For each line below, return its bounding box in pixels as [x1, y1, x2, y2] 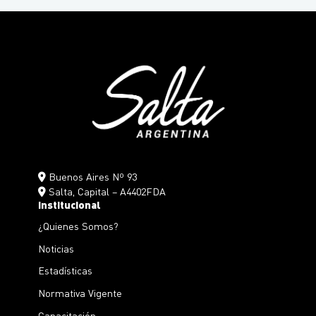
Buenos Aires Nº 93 [45, 170, 137, 183]
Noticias [37, 241, 74, 255]
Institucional [37, 198, 101, 212]
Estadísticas [37, 264, 92, 277]
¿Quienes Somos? [37, 219, 119, 232]
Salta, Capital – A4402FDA [45, 185, 166, 198]
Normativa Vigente [37, 286, 122, 300]
